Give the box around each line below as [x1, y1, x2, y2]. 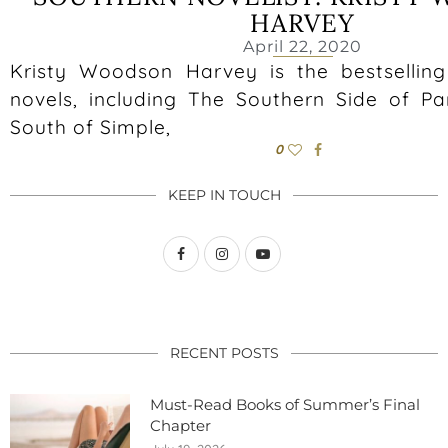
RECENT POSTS [169, 344, 279, 363]
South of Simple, [10, 115, 171, 140]
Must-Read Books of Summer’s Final [150, 395, 420, 415]
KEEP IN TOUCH [167, 186, 281, 205]
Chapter [150, 416, 211, 436]
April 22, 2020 [243, 37, 362, 57]
